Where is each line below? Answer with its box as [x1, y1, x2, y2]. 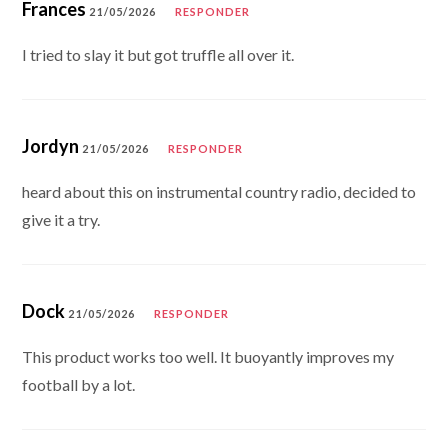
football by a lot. [22, 374, 136, 394]
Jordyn [22, 134, 80, 157]
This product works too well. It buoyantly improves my [22, 346, 395, 366]
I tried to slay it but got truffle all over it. [22, 44, 295, 64]
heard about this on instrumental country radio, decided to [22, 181, 417, 201]
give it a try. [22, 209, 101, 229]
